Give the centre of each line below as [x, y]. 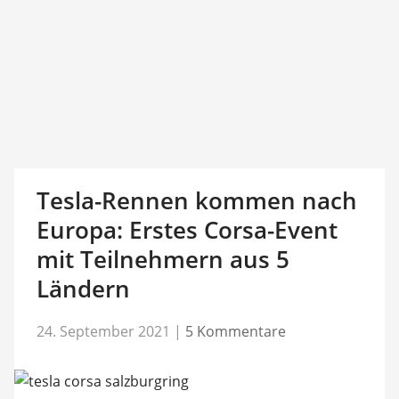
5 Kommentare [235, 331]
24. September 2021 [103, 331]
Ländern [83, 289]
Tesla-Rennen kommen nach [196, 200]
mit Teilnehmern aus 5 [163, 259]
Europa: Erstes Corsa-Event [187, 230]
